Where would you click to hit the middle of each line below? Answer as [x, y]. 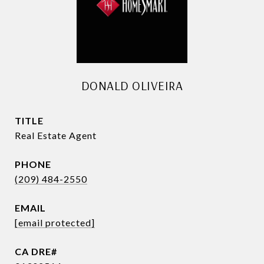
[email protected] [55, 222]
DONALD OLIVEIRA [132, 85]
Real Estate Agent [56, 135]
